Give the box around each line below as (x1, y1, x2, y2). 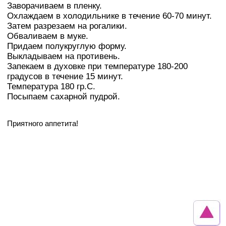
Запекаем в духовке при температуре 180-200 (7, 62, 188, 72)
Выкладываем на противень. (7, 51, 120, 62)
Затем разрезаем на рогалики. (7, 21, 127, 31)
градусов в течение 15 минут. (7, 72, 123, 82)
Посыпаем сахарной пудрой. (7, 92, 120, 102)
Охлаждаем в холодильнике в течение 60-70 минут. (7, 11, 212, 21)
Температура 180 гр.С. (7, 82, 95, 92)
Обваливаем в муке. (7, 31, 88, 41)
